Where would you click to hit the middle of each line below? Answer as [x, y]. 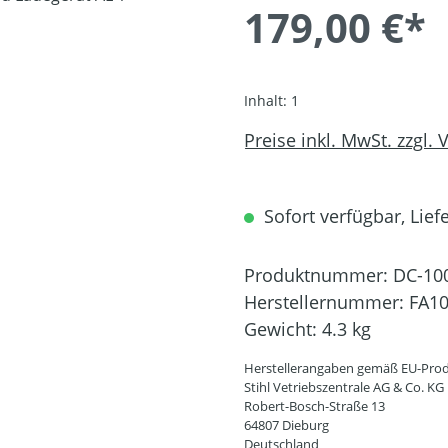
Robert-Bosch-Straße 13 [314, 405]
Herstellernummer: [326, 301]
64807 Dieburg [286, 424]
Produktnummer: [318, 274]
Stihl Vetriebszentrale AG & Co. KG [344, 386]
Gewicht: [283, 328]
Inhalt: [267, 100]
